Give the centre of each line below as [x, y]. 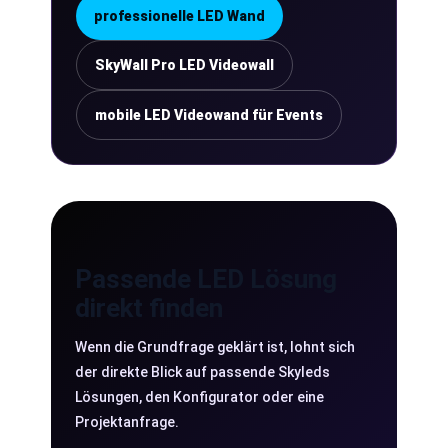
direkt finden [149, 308]
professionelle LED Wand [179, 16]
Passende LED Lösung [206, 279]
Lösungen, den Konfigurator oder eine [199, 397]
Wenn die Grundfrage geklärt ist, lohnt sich [215, 347]
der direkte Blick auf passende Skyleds [202, 372]
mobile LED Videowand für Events [209, 115]
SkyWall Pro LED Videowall [184, 65]
